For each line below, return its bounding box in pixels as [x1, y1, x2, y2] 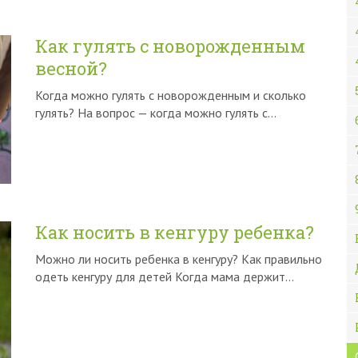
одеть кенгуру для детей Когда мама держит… [35, 268, 294, 284]
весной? [35, 57, 107, 80]
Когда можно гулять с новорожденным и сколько [35, 87, 306, 103]
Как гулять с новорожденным [35, 34, 305, 58]
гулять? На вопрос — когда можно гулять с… [35, 105, 276, 121]
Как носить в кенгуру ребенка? [35, 221, 314, 244]
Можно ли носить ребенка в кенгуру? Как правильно [35, 251, 322, 267]
